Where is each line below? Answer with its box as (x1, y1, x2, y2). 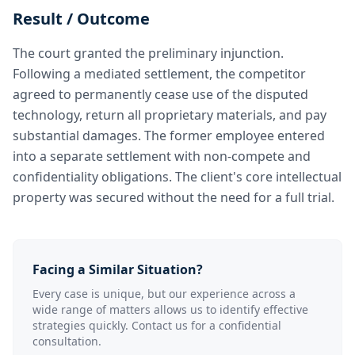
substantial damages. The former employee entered (13, 127, 325, 144)
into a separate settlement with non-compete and (13, 147, 311, 165)
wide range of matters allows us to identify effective (32, 302, 308, 317)
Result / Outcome (13, 8, 150, 29)
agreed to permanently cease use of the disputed (13, 86, 308, 103)
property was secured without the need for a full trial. (13, 189, 334, 206)
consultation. (32, 334, 101, 349)
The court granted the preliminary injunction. (13, 44, 284, 62)
